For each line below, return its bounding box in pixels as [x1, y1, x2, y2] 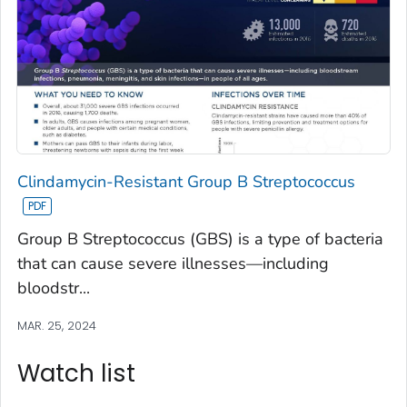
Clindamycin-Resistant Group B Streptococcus [17, 170, 355, 193]
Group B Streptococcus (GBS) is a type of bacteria [17, 227, 383, 250]
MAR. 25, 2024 [17, 316, 96, 334]
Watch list [17, 356, 135, 390]
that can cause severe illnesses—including [17, 252, 329, 274]
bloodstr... [17, 276, 90, 299]
